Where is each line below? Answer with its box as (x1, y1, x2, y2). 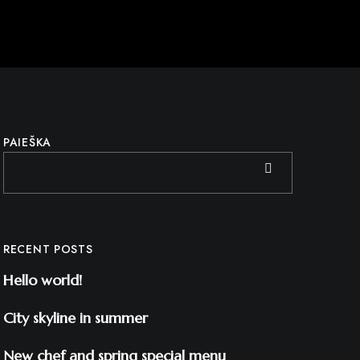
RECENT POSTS (3, 241, 93, 257)
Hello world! (3, 271, 82, 289)
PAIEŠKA (3, 134, 51, 150)
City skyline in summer (3, 309, 148, 327)
